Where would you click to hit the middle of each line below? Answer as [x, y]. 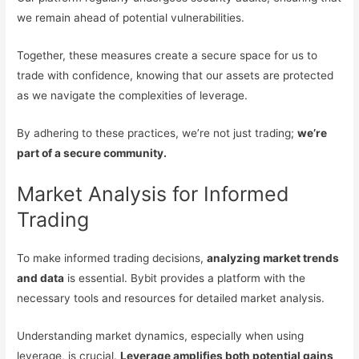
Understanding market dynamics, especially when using [161, 335]
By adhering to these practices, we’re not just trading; [157, 133]
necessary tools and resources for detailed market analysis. [171, 298]
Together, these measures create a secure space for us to [167, 56]
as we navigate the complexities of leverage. [133, 96]
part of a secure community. [92, 153]
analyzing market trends [273, 258]
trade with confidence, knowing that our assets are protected [175, 76]
